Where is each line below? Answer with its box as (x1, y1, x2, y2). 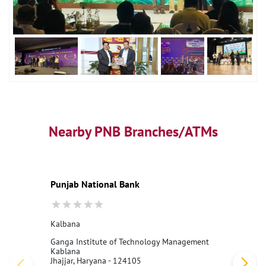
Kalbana (50, 218, 80, 230)
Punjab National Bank (50, 178, 140, 191)
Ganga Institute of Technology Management (50, 236, 209, 248)
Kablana (50, 246, 80, 257)
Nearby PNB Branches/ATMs (48, 122, 218, 141)
